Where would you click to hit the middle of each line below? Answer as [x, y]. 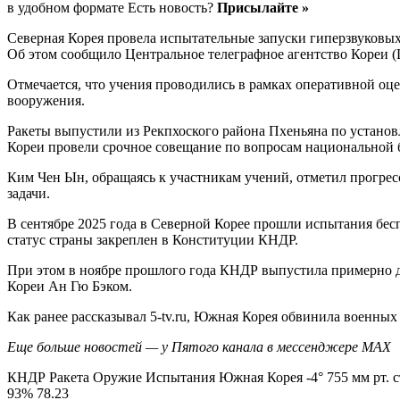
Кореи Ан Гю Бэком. [70, 286]
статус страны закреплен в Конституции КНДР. [153, 239]
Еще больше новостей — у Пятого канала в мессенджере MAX [199, 346]
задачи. [29, 193]
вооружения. [46, 100]
